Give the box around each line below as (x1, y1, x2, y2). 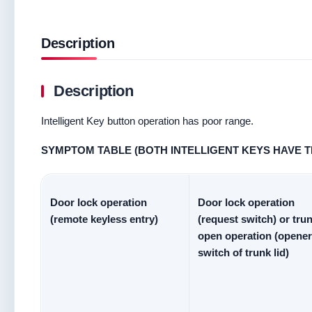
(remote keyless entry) (50, 213, 158, 225)
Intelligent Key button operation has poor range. (41, 115, 253, 127)
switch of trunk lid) (198, 247, 289, 258)
